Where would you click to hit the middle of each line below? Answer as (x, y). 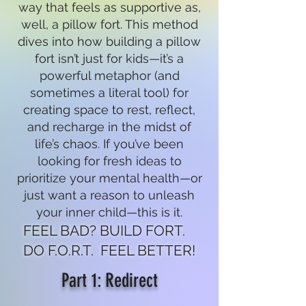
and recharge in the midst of (109, 126)
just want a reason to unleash (109, 195)
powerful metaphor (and (109, 75)
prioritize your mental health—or (109, 178)
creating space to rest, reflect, (109, 109)
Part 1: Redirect (109, 280)
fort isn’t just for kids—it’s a (109, 58)
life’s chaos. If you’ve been (109, 143)
